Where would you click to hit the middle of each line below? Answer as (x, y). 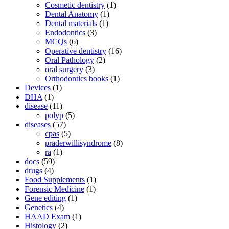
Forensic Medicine (54, 189)
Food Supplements (55, 179)
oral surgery (64, 69)
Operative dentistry (76, 51)
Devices (38, 87)
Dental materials (71, 23)
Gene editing (45, 198)
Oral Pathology (70, 60)
